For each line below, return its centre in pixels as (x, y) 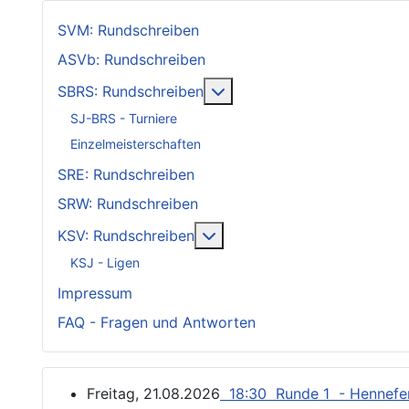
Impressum (95, 294)
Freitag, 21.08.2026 (153, 394)
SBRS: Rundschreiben (131, 92)
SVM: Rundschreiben (128, 31)
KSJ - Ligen (105, 262)
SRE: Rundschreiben (126, 175)
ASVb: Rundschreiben (131, 60)
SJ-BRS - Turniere (124, 118)
